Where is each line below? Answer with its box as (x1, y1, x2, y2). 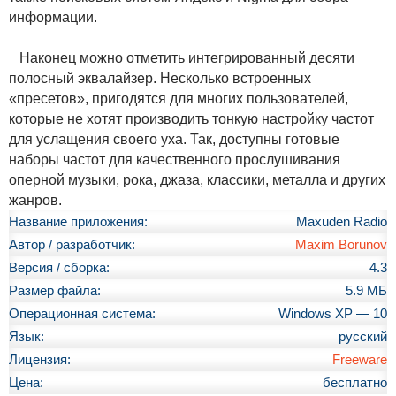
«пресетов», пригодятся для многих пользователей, (9, 90, 348, 106)
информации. (9, 9, 97, 25)
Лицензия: (9, 352, 71, 367)
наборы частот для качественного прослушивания (9, 151, 340, 167)
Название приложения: (9, 214, 148, 229)
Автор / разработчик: (9, 237, 135, 252)
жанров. (9, 192, 62, 208)
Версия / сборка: (9, 260, 110, 275)
